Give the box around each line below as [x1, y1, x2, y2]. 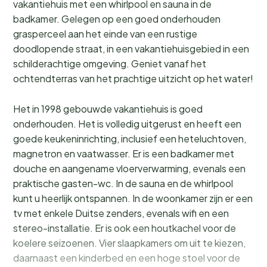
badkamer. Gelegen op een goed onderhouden [13, 12, 221, 25]
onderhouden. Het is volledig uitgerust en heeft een [13, 117, 241, 130]
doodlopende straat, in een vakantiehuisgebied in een [13, 42, 249, 55]
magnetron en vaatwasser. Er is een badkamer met [13, 147, 234, 160]
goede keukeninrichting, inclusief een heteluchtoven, [13, 132, 246, 145]
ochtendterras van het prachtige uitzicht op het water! [13, 72, 253, 85]
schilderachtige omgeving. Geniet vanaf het [13, 57, 206, 70]
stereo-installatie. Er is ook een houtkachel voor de [13, 221, 236, 234]
